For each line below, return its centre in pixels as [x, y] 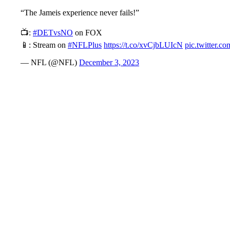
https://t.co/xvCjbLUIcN [143, 45]
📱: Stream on [44, 45]
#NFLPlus [85, 45]
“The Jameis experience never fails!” [80, 13]
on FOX [88, 33]
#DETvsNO [53, 33]
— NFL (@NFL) [50, 62]
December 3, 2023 [109, 62]
